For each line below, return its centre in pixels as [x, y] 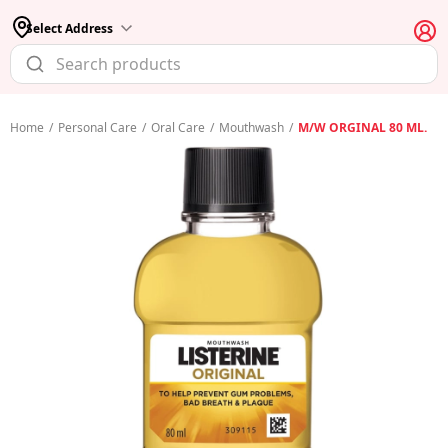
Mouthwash [251, 127]
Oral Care [178, 127]
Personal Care [97, 127]
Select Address [69, 28]
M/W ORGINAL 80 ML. [362, 127]
